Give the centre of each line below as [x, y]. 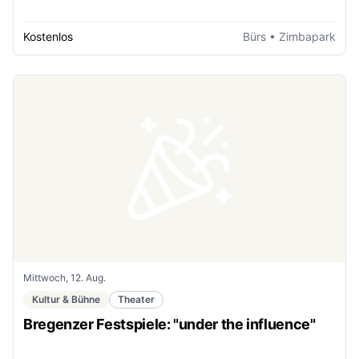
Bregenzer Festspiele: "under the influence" [169, 324]
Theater [136, 299]
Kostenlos [48, 36]
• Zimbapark [301, 36]
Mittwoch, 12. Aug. [65, 277]
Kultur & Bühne [66, 299]
